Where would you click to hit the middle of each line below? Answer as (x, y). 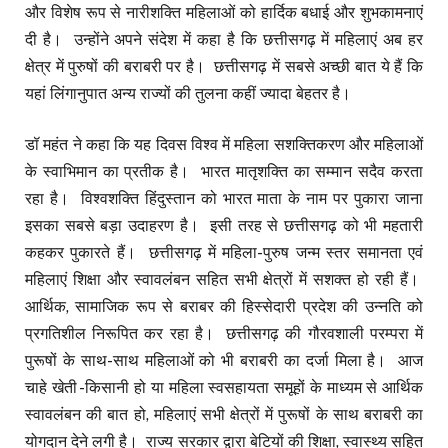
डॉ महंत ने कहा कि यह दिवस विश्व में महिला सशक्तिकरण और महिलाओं (224, 145)
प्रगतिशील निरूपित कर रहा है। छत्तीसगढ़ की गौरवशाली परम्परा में (224, 334)
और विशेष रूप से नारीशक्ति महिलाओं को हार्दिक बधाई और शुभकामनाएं (224, 13)
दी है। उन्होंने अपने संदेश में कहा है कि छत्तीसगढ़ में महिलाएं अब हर (224, 40)
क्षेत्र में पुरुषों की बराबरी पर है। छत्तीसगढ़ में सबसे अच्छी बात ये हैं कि (224, 67)
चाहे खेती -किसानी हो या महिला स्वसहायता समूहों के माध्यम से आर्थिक (224, 388)
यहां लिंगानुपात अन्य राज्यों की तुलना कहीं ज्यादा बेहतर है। (190, 94)
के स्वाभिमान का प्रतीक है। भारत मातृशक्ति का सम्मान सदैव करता (224, 172)
